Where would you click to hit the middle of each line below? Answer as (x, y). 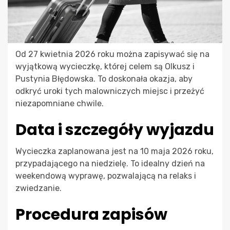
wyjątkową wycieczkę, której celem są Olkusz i (105, 67)
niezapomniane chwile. (60, 104)
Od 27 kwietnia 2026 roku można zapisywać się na (112, 54)
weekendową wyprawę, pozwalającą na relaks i (106, 176)
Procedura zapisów (91, 215)
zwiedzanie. (39, 188)
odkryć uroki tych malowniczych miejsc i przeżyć (110, 91)
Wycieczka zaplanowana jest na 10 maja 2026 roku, (114, 151)
